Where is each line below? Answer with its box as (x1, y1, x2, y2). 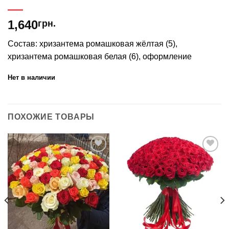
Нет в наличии (8, 73, 55, 81)
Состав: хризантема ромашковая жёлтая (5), (8, 39, 177, 49)
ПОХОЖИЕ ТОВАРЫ (8, 112, 95, 121)
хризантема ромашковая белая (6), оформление (8, 52, 192, 61)
